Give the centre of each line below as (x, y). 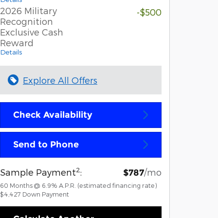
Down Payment (46, 194)
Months (21, 185)
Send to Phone (46, 144)
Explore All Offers (60, 80)
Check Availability (53, 115)
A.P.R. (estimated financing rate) (108, 185)
